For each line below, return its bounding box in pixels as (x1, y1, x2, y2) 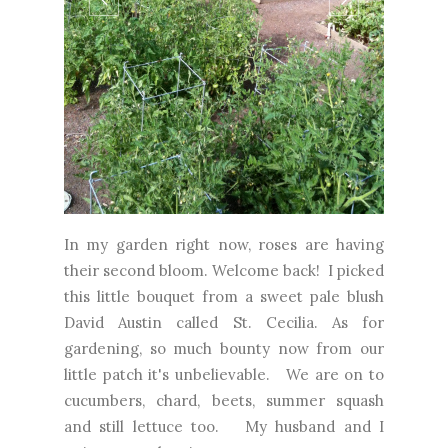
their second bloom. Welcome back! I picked (64, 261, 384, 281)
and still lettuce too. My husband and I (64, 417, 384, 437)
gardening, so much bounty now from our (64, 339, 384, 359)
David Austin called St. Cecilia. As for (64, 313, 384, 333)
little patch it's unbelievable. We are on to (64, 365, 384, 385)
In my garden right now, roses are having (64, 235, 384, 255)
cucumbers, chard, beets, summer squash (64, 391, 384, 411)
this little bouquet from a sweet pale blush (64, 287, 384, 307)
